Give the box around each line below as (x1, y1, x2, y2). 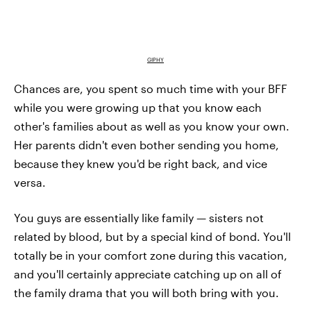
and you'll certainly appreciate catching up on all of (14, 267, 282, 280)
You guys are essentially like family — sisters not (14, 210, 264, 224)
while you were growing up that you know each (14, 100, 262, 114)
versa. (14, 175, 46, 189)
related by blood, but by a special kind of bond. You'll (14, 229, 291, 243)
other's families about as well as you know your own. (14, 119, 289, 133)
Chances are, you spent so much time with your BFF (14, 81, 287, 95)
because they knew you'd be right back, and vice (14, 156, 267, 170)
